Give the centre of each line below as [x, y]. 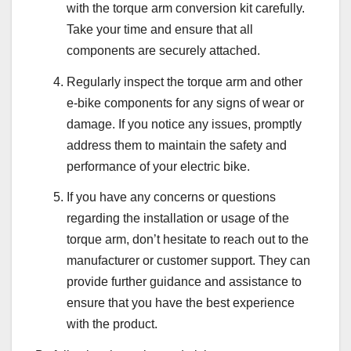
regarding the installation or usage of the [178, 219]
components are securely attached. [163, 50]
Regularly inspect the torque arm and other [185, 81]
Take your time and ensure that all [160, 29]
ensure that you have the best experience [181, 303]
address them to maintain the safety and [177, 145]
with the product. [112, 324]
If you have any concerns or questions [171, 197]
